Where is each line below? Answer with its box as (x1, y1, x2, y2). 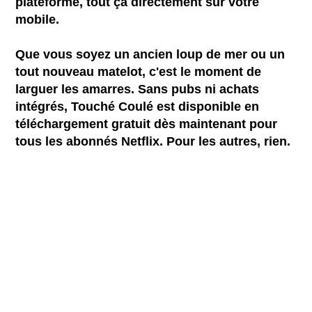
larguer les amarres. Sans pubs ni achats (15, 81, 260, 96)
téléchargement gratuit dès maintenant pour (15, 116, 278, 131)
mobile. (15, 12, 60, 26)
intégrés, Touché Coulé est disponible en (15, 99, 260, 114)
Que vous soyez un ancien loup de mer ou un (15, 47, 286, 61)
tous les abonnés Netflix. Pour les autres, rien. (15, 134, 291, 148)
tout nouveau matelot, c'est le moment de (15, 64, 262, 79)
